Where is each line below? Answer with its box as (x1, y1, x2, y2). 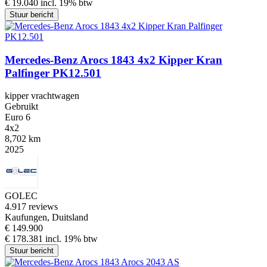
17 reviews (17, 201, 58, 212)
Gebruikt (5, 101, 38, 112)
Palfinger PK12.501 (5, 66, 101, 79)
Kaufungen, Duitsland (5, 212, 88, 223)
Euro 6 (5, 112, 30, 123)
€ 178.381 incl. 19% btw (5, 234, 98, 244)
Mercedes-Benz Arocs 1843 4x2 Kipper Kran (5, 53, 222, 66)
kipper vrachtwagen (5, 91, 79, 101)
